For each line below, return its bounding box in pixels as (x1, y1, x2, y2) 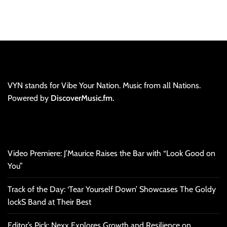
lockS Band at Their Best (8, 197, 91, 207)
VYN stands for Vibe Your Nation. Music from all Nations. (8, 81, 201, 91)
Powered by (8, 93, 51, 103)
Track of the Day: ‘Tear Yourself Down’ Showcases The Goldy (8, 184, 216, 195)
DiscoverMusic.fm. (51, 93, 114, 103)
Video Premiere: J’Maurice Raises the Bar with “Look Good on (8, 148, 215, 159)
